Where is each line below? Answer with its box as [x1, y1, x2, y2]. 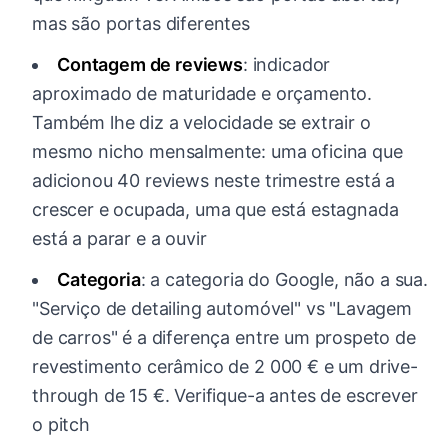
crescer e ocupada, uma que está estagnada [32, 199, 399, 221]
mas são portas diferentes [32, 13, 250, 35]
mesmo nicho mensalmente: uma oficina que [32, 141, 403, 163]
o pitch [32, 414, 90, 436]
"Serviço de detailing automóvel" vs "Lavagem [32, 298, 412, 320]
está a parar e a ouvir [32, 228, 207, 250]
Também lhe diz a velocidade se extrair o [32, 112, 371, 134]
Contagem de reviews [57, 54, 243, 76]
